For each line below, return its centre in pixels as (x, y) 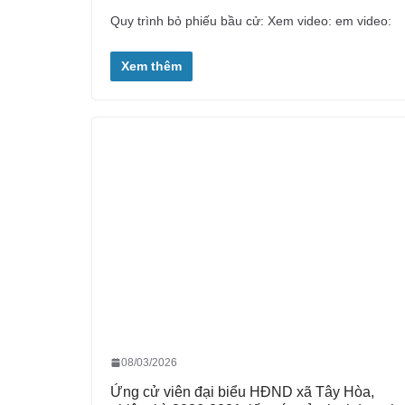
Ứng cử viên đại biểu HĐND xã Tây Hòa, (242, 391)
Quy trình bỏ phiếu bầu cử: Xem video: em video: (251, 21)
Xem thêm (151, 66)
